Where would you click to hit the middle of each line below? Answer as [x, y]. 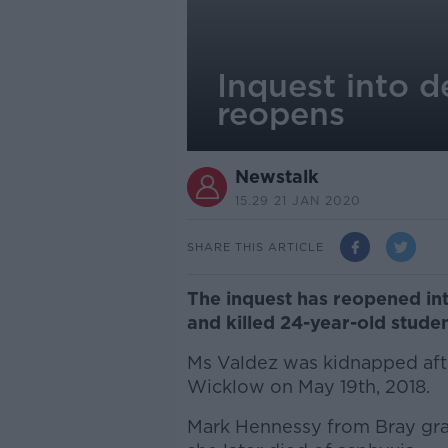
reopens [280, 113]
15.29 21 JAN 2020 [297, 200]
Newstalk [276, 176]
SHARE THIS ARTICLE [255, 246]
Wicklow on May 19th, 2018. [308, 386]
